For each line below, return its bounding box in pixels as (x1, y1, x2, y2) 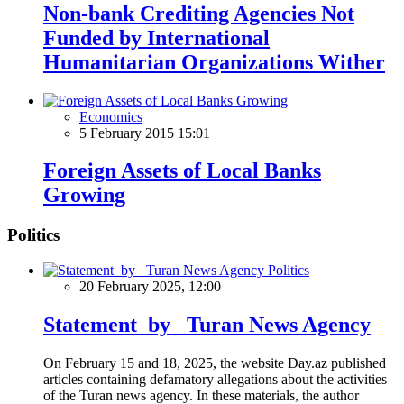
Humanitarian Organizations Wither (43, 50, 385, 74)
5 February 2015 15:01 (79, 124, 210, 141)
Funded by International (43, 25, 270, 50)
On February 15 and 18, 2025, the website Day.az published (43, 354, 386, 371)
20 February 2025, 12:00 (79, 279, 221, 295)
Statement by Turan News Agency (43, 312, 371, 336)
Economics (79, 108, 142, 124)
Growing (43, 183, 125, 207)
